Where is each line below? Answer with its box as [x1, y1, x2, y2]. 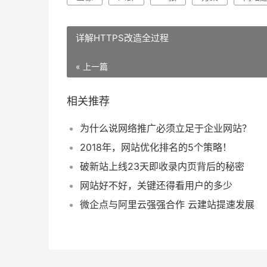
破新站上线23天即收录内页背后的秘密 [80, 160, 244, 172]
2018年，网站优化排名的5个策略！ [80, 141, 232, 153]
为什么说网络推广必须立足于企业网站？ [80, 122, 252, 134]
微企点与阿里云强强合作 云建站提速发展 [80, 198, 254, 210]
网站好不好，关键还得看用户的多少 [80, 179, 232, 191]
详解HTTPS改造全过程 [76, 32, 169, 44]
